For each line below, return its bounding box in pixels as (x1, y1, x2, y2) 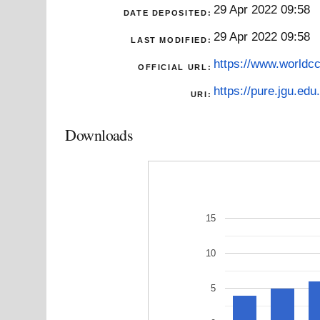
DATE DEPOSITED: (123, 8, 212, 17)
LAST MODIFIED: (131, 35, 212, 44)
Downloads (65, 124, 134, 145)
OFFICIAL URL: (137, 62, 212, 71)
